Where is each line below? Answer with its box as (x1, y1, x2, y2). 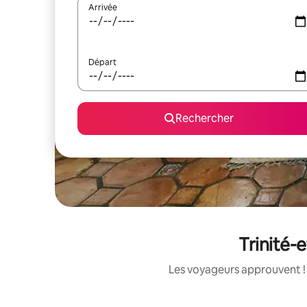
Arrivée (88, 2, 117, 13)
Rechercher (175, 111, 234, 125)
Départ (88, 57, 116, 68)
